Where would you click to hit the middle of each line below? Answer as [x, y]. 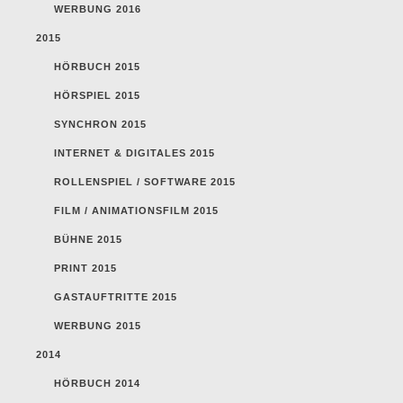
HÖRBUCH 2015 [97, 66]
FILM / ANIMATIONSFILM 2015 [136, 210]
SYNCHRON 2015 [100, 124]
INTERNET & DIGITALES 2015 [134, 152]
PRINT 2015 [85, 268]
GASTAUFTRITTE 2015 [116, 296]
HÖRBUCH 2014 [97, 383]
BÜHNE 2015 [88, 239]
